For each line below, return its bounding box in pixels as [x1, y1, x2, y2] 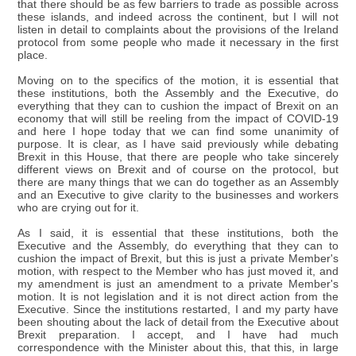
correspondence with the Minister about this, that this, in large [17, 341, 339, 354]
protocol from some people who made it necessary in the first [17, 36, 339, 48]
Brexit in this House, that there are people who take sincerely [17, 150, 339, 163]
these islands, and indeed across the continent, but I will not [17, 10, 339, 23]
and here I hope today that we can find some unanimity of [17, 125, 339, 137]
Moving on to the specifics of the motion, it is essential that [17, 74, 339, 87]
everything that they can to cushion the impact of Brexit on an [17, 99, 339, 112]
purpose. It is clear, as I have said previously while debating [17, 137, 339, 150]
